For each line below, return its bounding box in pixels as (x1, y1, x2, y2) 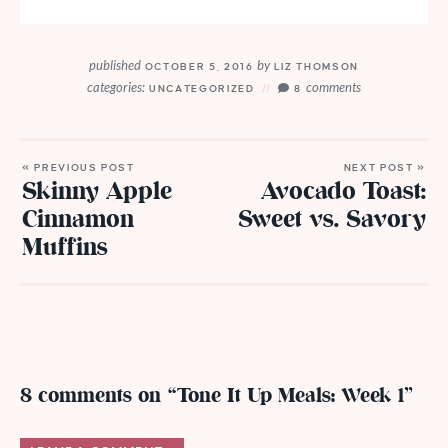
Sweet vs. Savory (238, 202, 426, 238)
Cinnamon (22, 202, 134, 238)
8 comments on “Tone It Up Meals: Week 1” (20, 381, 414, 411)
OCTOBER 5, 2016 (141, 60, 258, 72)
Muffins (22, 230, 108, 266)
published (89, 56, 142, 73)
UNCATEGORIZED (149, 82, 255, 94)
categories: (87, 78, 146, 95)
